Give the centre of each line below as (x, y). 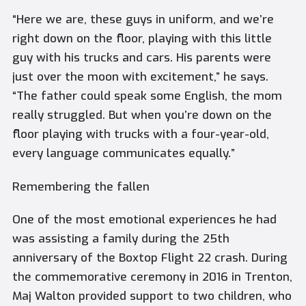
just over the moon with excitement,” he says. (140, 77)
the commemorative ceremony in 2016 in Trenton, (152, 277)
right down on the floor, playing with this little (142, 39)
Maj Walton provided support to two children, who (152, 296)
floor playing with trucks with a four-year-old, (140, 135)
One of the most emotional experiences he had (144, 220)
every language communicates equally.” (123, 154)
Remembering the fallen (81, 186)
